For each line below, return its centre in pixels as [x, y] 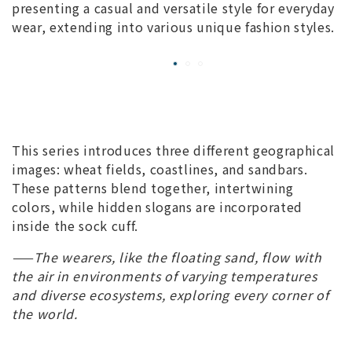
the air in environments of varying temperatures [165, 275]
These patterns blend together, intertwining [153, 187]
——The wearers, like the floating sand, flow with [167, 257]
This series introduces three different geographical [173, 150]
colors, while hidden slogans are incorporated [157, 206]
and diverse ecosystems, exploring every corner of [170, 294]
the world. [45, 313]
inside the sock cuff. [77, 225]
